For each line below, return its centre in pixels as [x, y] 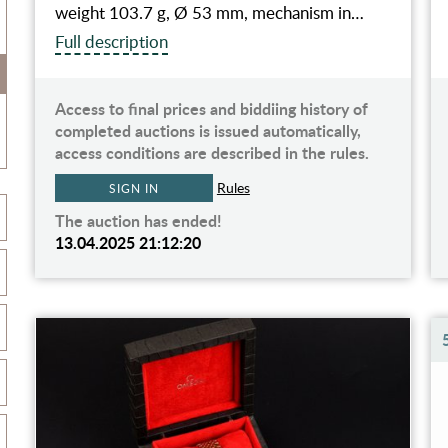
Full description [111, 41]
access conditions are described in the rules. [211, 152]
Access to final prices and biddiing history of [211, 108]
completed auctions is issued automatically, [207, 130]
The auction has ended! [138, 220]
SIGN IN [134, 187]
